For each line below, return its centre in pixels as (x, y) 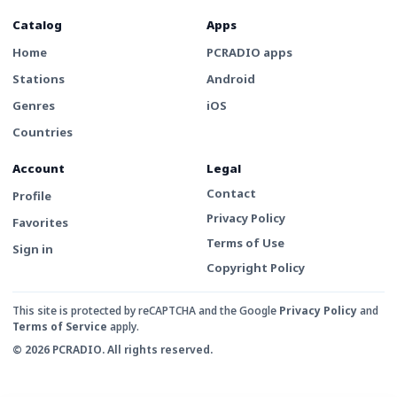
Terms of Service (60, 326)
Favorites (40, 222)
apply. (125, 326)
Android (231, 78)
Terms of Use (245, 242)
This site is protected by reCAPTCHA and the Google (144, 310)
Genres (34, 105)
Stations (39, 78)
